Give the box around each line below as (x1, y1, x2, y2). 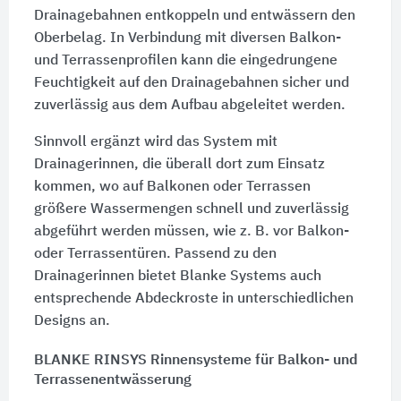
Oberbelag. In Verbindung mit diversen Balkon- (33, 31, 341, 47)
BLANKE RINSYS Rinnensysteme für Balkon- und (33, 354, 358, 369)
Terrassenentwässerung (33, 373, 192, 388)
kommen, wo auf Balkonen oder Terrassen (33, 180, 311, 195)
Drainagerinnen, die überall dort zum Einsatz (33, 158, 325, 173)
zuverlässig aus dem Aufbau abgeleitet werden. (33, 98, 346, 114)
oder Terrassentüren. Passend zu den (33, 247, 277, 262)
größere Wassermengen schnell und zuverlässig (33, 202, 349, 218)
